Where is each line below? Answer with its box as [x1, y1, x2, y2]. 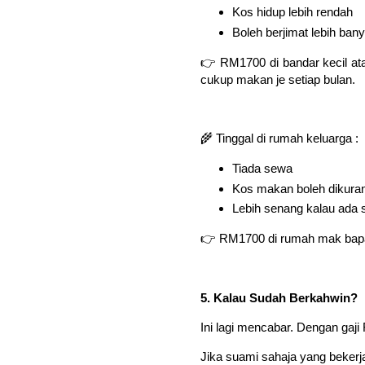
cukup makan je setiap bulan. [200, 72, 355, 86]
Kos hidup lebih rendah [231, 5, 353, 20]
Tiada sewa [231, 161, 292, 175]
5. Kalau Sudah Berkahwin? [200, 290, 358, 305]
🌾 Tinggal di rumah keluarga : [200, 131, 358, 146]
